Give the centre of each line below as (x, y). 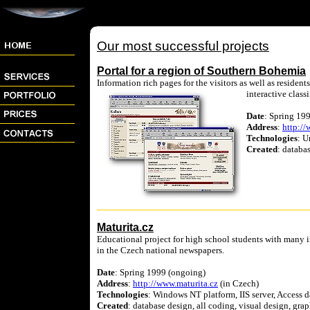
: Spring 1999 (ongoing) (160, 272)
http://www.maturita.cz (175, 283)
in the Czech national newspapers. (161, 250)
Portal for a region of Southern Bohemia (201, 71)
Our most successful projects (183, 46)
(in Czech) (238, 283)
